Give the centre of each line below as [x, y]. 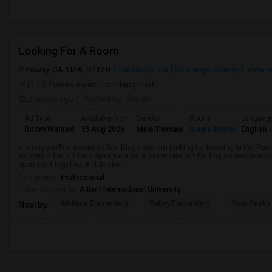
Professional [83, 178]
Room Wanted [49, 129]
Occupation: [39, 178]
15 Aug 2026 [103, 129]
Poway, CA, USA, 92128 [68, 69]
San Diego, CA [143, 69]
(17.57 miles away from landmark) [92, 84]
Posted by [102, 99]
